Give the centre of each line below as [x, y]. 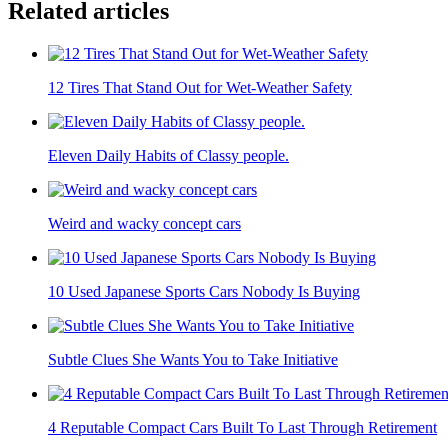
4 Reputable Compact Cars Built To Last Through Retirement [242, 428]
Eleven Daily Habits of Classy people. [168, 156]
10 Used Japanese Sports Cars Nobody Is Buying [204, 292]
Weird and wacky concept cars [144, 224]
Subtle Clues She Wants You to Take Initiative [193, 360]
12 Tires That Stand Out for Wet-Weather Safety [200, 88]
